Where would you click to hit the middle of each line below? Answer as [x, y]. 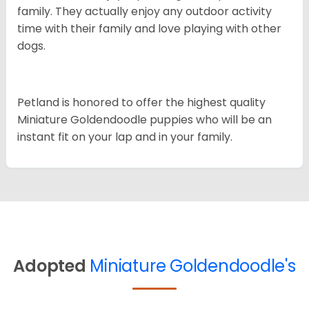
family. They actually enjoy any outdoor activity [144, 11]
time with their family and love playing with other [149, 28]
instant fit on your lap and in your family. [125, 137]
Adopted [50, 266]
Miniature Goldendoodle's [193, 266]
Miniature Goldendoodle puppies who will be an [144, 119]
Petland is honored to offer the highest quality [141, 102]
